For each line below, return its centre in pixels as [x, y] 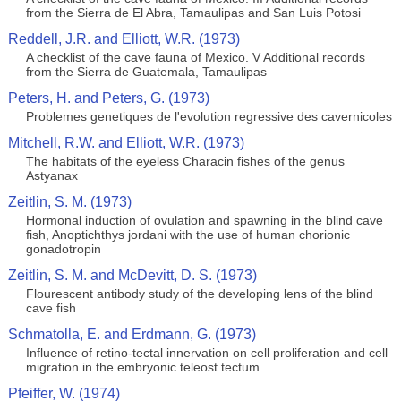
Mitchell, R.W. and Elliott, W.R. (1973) [126, 143]
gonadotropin [63, 249]
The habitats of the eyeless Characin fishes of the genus [185, 161]
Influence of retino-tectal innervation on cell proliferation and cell [206, 353]
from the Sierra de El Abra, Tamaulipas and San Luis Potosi [193, 13]
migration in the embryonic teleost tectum [142, 367]
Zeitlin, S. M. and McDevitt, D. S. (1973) [132, 275]
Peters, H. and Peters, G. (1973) [108, 98]
